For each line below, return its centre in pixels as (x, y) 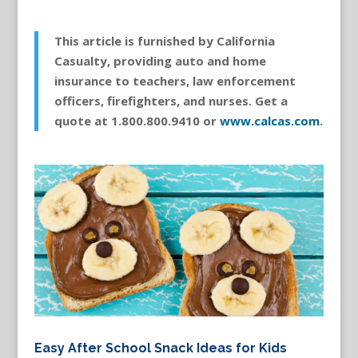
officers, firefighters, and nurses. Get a (171, 100)
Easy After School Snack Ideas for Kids (160, 348)
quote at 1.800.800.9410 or (137, 120)
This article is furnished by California (164, 40)
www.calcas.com (269, 120)
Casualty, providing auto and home (160, 60)
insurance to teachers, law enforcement (175, 80)
